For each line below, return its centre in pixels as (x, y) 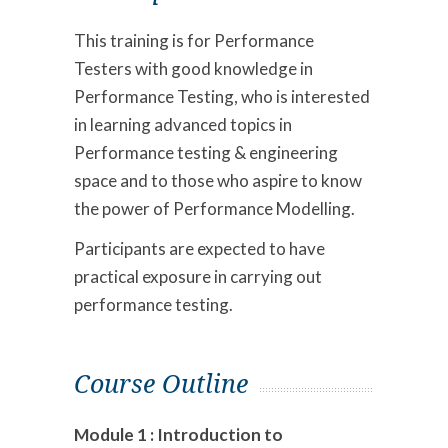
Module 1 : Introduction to (178, 434)
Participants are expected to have (199, 248)
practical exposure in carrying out (198, 276)
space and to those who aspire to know (218, 180)
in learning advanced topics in (183, 124)
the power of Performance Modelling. (214, 208)
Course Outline (161, 384)
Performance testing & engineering (206, 152)
